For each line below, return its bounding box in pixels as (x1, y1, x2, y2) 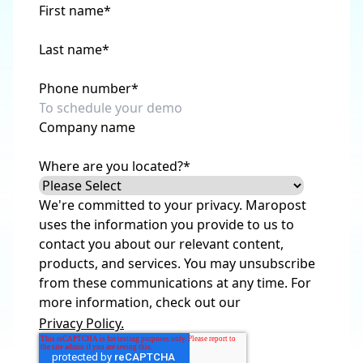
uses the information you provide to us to (39, 216, 294, 233)
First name (39, 2, 104, 19)
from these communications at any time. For (39, 274, 311, 292)
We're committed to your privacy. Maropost (39, 196, 306, 214)
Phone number (39, 79, 131, 97)
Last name (39, 41, 102, 58)
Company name (39, 118, 135, 136)
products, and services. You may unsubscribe (39, 254, 315, 272)
